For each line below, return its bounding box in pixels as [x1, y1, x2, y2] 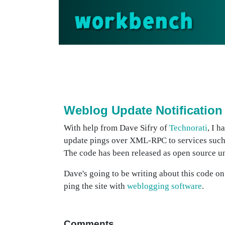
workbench [74, 12, 194, 33]
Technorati [169, 123, 207, 133]
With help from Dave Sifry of [64, 123, 169, 133]
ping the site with [64, 181, 127, 191]
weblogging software [127, 181, 202, 191]
